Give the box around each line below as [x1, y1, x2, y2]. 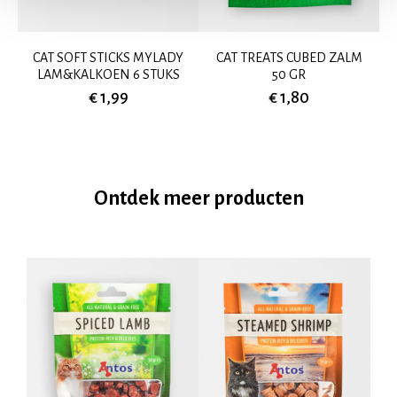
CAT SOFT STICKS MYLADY [33, 50, 183, 65]
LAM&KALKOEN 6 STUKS [36, 66, 180, 82]
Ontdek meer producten [93, 187, 304, 209]
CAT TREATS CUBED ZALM [215, 50, 362, 65]
